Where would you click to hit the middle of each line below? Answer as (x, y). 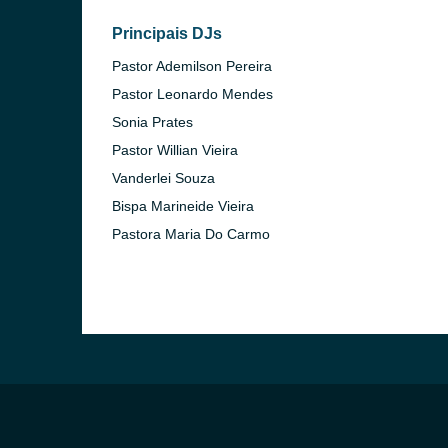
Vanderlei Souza (163, 178)
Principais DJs (167, 33)
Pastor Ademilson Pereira (192, 66)
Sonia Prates (152, 122)
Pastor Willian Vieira (175, 150)
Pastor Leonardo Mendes (192, 94)
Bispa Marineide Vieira (183, 206)
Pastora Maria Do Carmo (191, 234)
